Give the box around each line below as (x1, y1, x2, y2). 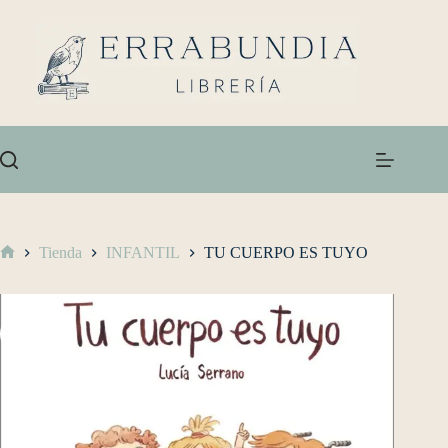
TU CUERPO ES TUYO (204, 244, 368, 262)
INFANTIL (106, 244, 180, 262)
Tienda (39, 244, 82, 262)
